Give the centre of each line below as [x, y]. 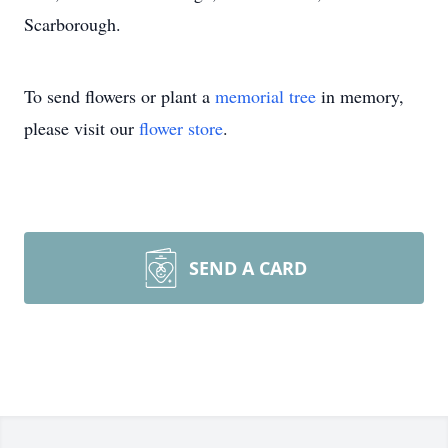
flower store [181, 128]
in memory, [360, 96]
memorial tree [265, 96]
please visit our [81, 128]
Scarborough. [72, 24]
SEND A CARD [248, 268]
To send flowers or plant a [119, 96]
